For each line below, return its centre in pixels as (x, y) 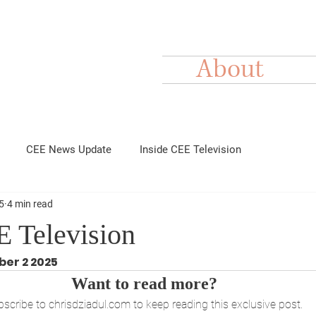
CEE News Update (69, 149)
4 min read (30, 203)
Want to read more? (144, 284)
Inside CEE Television (190, 149)
